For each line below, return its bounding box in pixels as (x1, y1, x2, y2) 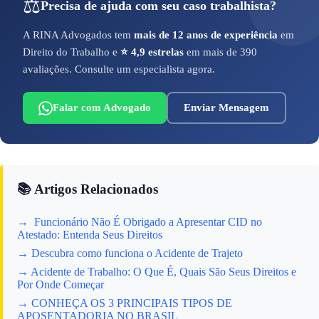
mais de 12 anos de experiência (134, 29, 278, 41)
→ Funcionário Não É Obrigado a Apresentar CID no (17, 216, 262, 229)
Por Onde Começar (17, 278, 104, 291)
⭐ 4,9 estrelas (120, 46, 184, 58)
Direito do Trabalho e (23, 46, 120, 58)
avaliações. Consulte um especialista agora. (23, 63, 215, 75)
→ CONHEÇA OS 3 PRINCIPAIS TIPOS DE (17, 297, 232, 310)
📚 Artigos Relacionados (17, 182, 158, 197)
